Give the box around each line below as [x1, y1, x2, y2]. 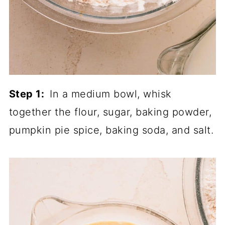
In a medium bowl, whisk [50, 88, 172, 100]
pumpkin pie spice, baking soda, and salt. [9, 124, 214, 137]
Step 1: [9, 88, 50, 100]
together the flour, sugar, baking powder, [9, 106, 212, 119]
